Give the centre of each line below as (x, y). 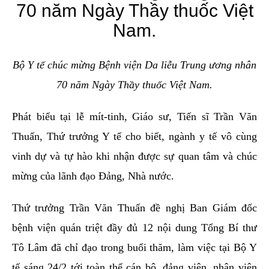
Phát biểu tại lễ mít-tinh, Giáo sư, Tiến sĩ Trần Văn (134, 117)
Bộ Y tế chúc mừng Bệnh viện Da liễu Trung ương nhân (134, 65)
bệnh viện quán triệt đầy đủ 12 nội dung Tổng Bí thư (134, 228)
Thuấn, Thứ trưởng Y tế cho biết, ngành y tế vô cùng (134, 137)
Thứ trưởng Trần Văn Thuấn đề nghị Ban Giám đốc (134, 208)
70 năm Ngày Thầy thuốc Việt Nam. (134, 85)
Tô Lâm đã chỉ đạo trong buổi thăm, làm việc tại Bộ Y (134, 248)
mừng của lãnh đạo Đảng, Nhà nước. (93, 176)
